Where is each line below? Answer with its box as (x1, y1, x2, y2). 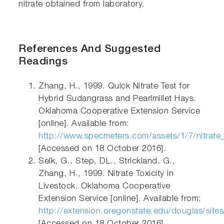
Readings (18, 57, 68, 68)
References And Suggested (18, 44, 161, 55)
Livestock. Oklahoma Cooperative (38, 182, 170, 191)
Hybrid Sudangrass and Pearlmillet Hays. (38, 95, 196, 104)
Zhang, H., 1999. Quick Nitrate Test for (38, 82, 190, 91)
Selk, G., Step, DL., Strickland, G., (38, 157, 175, 166)
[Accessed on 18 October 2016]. (38, 145, 166, 154)
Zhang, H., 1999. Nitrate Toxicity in (38, 170, 174, 179)
